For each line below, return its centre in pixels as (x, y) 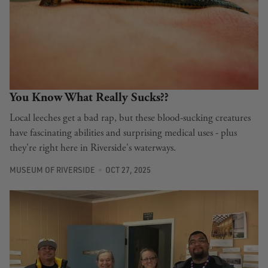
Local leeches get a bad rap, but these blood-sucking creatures (130, 118)
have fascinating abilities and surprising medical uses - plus (123, 133)
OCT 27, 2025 (128, 170)
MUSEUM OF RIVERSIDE (52, 170)
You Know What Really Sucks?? (89, 98)
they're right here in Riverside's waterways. (93, 148)
